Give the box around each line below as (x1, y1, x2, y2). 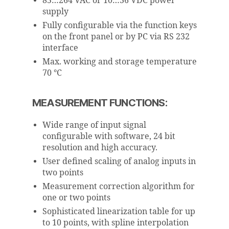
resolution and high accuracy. (42, 142, 157, 153)
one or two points (42, 192, 110, 203)
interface (42, 42, 78, 53)
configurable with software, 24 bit (42, 131, 175, 142)
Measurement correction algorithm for (42, 181, 195, 192)
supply (42, 6, 68, 17)
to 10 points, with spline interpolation (42, 217, 189, 228)
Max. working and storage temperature (42, 56, 197, 67)
